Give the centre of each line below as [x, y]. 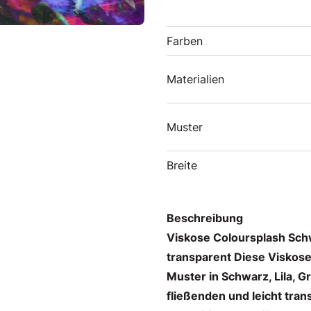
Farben [185, 41]
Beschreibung [205, 218]
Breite [182, 165]
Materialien [195, 79]
